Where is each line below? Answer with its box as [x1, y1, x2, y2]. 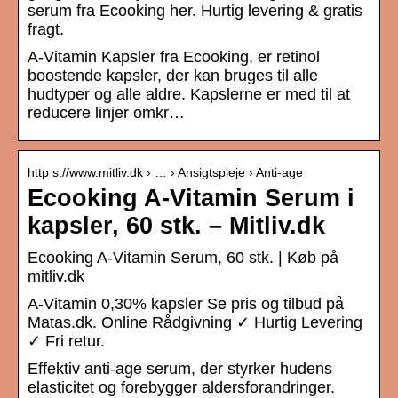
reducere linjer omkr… [28, 104, 185, 123]
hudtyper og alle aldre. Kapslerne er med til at [28, 85, 350, 104]
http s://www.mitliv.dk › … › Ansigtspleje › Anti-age [28, 165, 303, 180]
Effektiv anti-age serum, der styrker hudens [28, 360, 332, 378]
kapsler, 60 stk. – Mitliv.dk [28, 212, 325, 240]
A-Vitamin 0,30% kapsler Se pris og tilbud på [28, 295, 344, 314]
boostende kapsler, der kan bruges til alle [28, 67, 318, 85]
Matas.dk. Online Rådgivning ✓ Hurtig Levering [28, 314, 362, 332]
